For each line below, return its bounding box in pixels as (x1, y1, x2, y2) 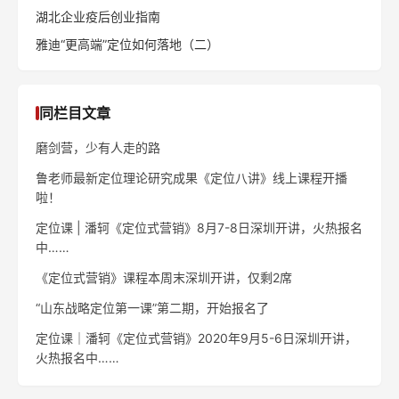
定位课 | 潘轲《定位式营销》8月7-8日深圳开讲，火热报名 (36, 219, 362, 235)
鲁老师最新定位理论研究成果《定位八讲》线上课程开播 (36, 169, 347, 185)
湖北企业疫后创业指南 (36, 8, 160, 24)
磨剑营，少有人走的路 (36, 139, 160, 155)
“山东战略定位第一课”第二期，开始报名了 (36, 299, 269, 315)
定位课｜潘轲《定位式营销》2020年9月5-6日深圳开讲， (36, 330, 357, 346)
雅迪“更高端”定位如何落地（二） (36, 36, 219, 52)
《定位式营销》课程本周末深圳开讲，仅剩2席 (36, 269, 292, 285)
